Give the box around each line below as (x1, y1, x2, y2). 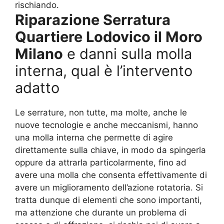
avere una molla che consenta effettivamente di (15, 170, 207, 180)
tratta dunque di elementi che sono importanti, (15, 195, 202, 205)
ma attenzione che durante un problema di (15, 207, 186, 218)
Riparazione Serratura (15, 11, 170, 29)
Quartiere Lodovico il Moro (15, 28, 202, 46)
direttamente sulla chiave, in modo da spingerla (15, 145, 206, 155)
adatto (15, 79, 59, 97)
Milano (15, 45, 63, 63)
